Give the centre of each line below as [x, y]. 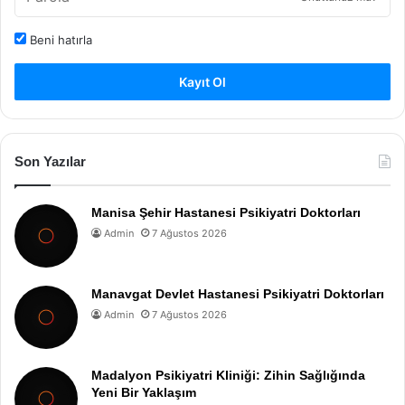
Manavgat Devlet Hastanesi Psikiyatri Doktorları [238, 293]
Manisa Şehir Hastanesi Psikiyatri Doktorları [226, 212]
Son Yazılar [50, 161]
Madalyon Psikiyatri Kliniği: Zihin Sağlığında [228, 375]
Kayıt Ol [202, 81]
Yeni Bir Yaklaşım [144, 392]
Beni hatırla [59, 39]
